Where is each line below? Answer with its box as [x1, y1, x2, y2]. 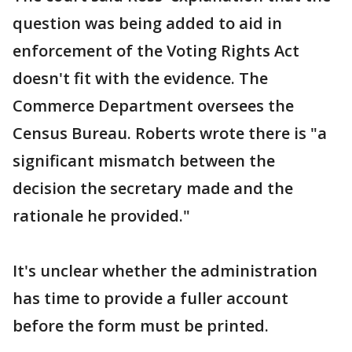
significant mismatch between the [13, 150, 275, 171]
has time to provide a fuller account [13, 288, 288, 309]
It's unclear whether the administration [13, 260, 317, 281]
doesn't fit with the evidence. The [13, 68, 268, 89]
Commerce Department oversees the [13, 95, 294, 116]
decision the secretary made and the [13, 178, 293, 199]
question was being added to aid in [13, 13, 282, 34]
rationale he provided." [13, 205, 190, 226]
